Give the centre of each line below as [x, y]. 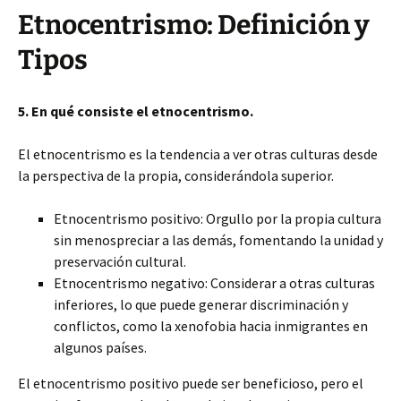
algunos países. [100, 347]
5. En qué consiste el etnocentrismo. [136, 111]
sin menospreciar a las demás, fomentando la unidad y [218, 240]
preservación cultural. [120, 261]
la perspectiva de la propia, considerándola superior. [176, 175]
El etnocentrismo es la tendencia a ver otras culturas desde [198, 154]
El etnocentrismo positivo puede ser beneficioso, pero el [191, 383]
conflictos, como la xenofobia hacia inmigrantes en [211, 326]
